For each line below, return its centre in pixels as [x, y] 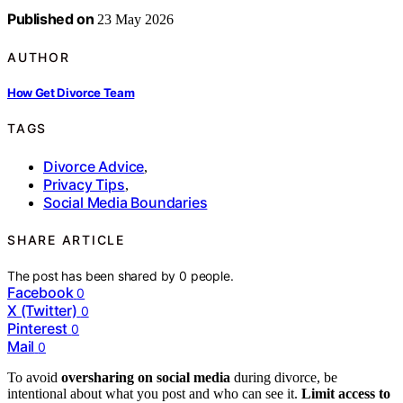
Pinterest [38, 329]
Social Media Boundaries [125, 202]
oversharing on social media [146, 378]
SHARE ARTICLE [66, 240]
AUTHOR [39, 57]
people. [212, 276]
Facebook [40, 293]
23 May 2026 [134, 20]
